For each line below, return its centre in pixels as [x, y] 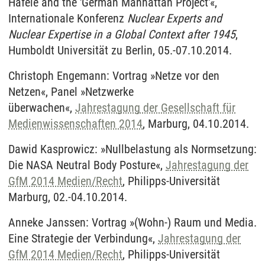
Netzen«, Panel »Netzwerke [71, 92]
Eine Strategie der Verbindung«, [83, 239]
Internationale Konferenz [68, 19]
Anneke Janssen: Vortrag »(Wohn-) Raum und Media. [132, 223]
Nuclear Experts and [174, 19]
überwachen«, [42, 108]
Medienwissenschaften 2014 [75, 124]
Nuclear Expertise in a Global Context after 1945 [122, 35]
